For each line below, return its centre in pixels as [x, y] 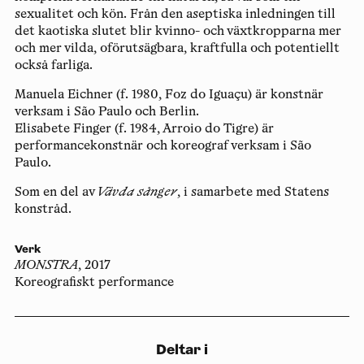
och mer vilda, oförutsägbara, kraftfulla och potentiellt [177, 49]
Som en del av [56, 193]
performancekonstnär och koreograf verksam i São [162, 146]
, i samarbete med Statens [253, 193]
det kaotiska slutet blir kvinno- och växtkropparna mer [178, 32]
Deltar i [182, 349]
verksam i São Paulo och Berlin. [106, 112]
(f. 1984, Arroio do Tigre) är [192, 129]
